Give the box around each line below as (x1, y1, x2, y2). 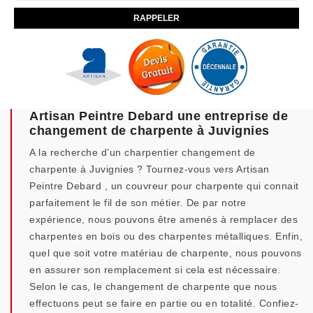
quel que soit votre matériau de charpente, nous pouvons (29, 247, 302, 259)
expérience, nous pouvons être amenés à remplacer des (29, 214, 298, 225)
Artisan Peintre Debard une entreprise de (29, 109, 288, 123)
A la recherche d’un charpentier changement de (29, 147, 256, 158)
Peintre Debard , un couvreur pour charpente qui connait (29, 180, 299, 191)
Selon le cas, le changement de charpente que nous (29, 281, 277, 292)
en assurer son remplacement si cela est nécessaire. (29, 264, 281, 275)
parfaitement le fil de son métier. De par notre (29, 197, 247, 208)
